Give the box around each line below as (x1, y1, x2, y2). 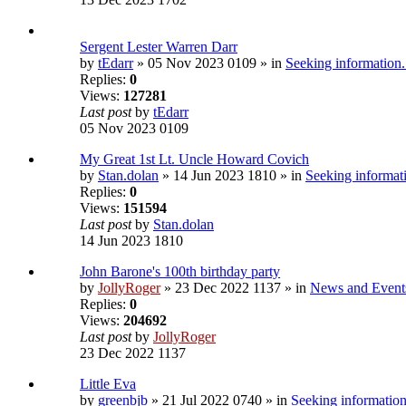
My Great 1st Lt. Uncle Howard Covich (80, 151, 309, 168)
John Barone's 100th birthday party (80, 264, 280, 280)
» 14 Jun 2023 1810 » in (159, 168, 305, 184)
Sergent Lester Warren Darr (80, 39, 237, 55)
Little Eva (80, 376, 136, 392)
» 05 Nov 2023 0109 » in (133, 55, 285, 72)
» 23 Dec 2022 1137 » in (160, 280, 310, 296)
